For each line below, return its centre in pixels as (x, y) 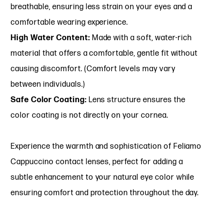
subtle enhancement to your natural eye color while (103, 177)
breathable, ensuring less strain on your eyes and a (102, 7)
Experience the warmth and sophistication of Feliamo (106, 146)
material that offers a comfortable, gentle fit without (104, 53)
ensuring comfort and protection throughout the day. (105, 193)
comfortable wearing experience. (70, 22)
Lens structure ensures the (136, 100)
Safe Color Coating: (49, 100)
